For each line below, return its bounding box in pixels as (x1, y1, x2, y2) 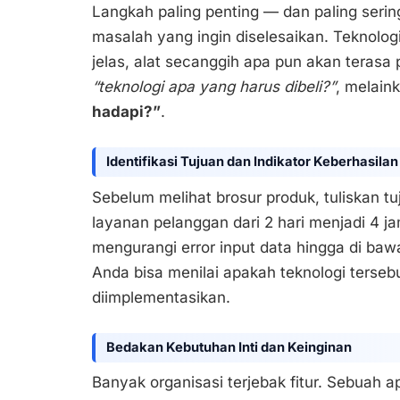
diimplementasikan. (92, 287, 230, 306)
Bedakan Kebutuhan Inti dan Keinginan (105, 338, 352, 355)
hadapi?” (92, 103, 161, 121)
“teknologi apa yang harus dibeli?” (92, 78, 336, 96)
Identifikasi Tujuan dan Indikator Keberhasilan (105, 154, 398, 171)
